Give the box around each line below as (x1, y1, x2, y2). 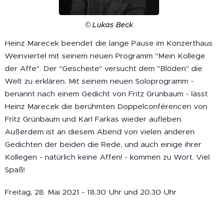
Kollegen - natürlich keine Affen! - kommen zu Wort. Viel (5, 152, 210, 162)
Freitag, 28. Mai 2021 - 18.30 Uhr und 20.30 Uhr (5, 187, 177, 197)
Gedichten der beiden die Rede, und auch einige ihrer (5, 140, 201, 149)
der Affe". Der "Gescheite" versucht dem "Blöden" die (5, 64, 202, 73)
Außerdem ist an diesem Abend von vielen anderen (5, 127, 195, 137)
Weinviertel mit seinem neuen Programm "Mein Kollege (5, 51, 205, 61)
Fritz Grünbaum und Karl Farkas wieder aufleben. (5, 114, 182, 124)
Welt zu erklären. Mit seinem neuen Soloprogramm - (5, 76, 194, 86)
